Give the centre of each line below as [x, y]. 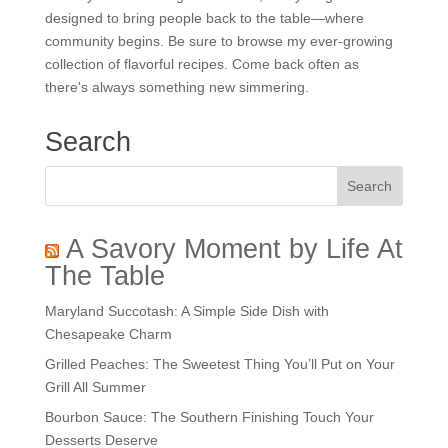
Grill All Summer [95, 387]
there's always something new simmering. [176, 87]
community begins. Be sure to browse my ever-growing [218, 41]
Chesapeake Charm [108, 334]
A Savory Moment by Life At [234, 249]
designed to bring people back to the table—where [204, 18]
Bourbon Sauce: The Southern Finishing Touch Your [209, 417]
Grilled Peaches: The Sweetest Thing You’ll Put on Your [219, 364]
